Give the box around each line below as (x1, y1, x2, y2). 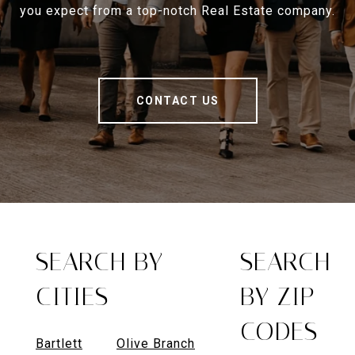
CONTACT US (136, 94, 219, 107)
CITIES (36, 281, 109, 311)
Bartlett (36, 335, 82, 351)
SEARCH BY (36, 246, 163, 277)
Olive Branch (116, 335, 195, 351)
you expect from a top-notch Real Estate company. (20, 3, 335, 18)
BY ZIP (240, 281, 315, 311)
